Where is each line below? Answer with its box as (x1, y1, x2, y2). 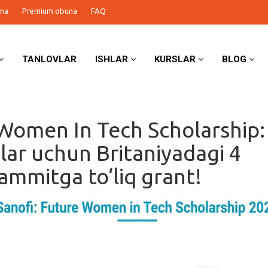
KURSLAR (154, 54, 199, 65)
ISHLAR (95, 54, 131, 65)
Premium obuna (22, 7, 77, 15)
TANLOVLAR (22, 54, 77, 65)
